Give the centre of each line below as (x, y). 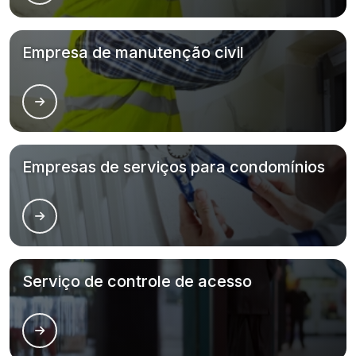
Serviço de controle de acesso (137, 281)
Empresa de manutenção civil (133, 52)
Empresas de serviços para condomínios (174, 167)
